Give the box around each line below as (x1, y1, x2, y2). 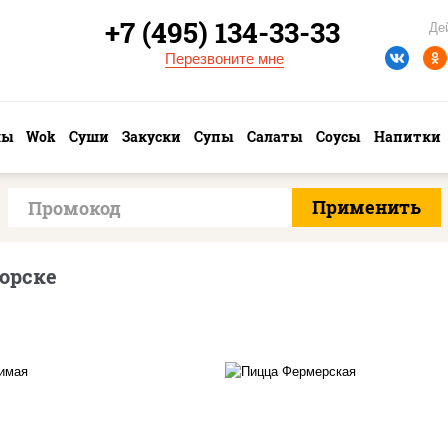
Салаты (247, 127, 302, 146)
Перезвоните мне (164, 50, 284, 67)
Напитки (374, 127, 441, 146)
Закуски (122, 127, 181, 146)
